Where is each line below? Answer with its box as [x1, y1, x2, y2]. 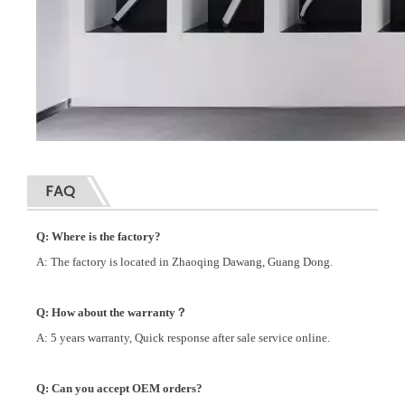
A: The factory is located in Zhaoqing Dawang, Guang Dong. [36, 255, 333, 269]
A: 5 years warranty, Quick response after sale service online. [36, 331, 330, 345]
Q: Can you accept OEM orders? [36, 381, 202, 396]
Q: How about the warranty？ [36, 306, 187, 320]
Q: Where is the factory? [36, 230, 161, 244]
